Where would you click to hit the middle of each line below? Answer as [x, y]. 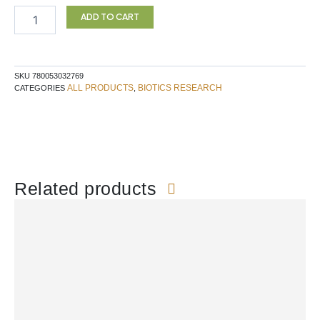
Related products [88, 188]
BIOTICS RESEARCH [180, 88]
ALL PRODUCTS [100, 88]
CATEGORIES [40, 88]
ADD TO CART [110, 17]
